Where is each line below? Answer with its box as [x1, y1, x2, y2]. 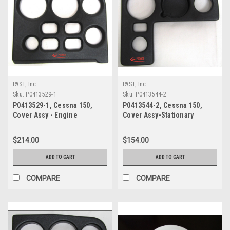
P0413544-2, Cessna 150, [123, 101, 202, 109]
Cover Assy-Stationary [123, 110, 194, 119]
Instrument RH [123, 120, 169, 129]
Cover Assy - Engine [13, 110, 78, 119]
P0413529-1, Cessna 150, [13, 101, 92, 109]
